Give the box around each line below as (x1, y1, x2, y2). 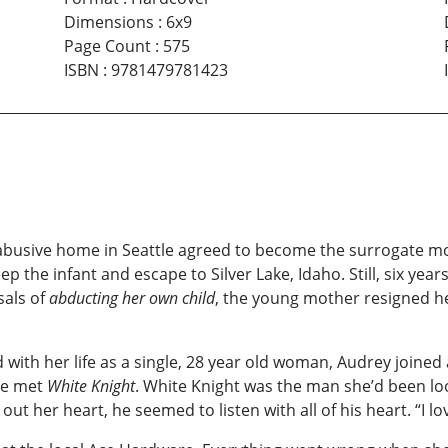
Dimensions (63, 11, 154, 34)
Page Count (63, 35, 151, 58)
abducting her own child (49, 287, 215, 310)
